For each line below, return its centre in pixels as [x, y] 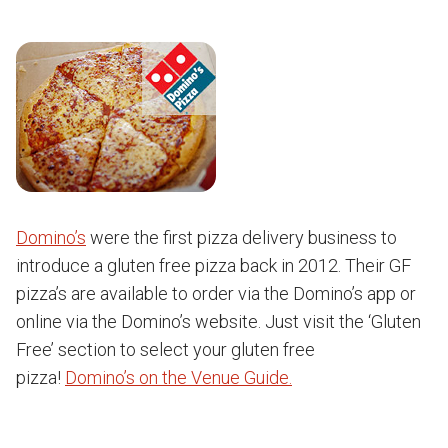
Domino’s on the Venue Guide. [178, 377]
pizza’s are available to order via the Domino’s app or [216, 293]
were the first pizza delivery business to [241, 237]
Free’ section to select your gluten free [165, 349]
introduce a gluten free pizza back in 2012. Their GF [213, 265]
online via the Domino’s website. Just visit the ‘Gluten [218, 321]
